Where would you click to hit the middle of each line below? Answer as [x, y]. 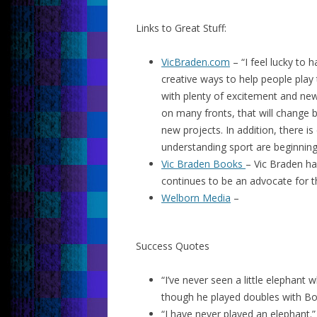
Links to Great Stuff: [181, 28]
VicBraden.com [196, 62]
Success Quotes [173, 246]
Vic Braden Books [203, 164]
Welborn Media [196, 198]
